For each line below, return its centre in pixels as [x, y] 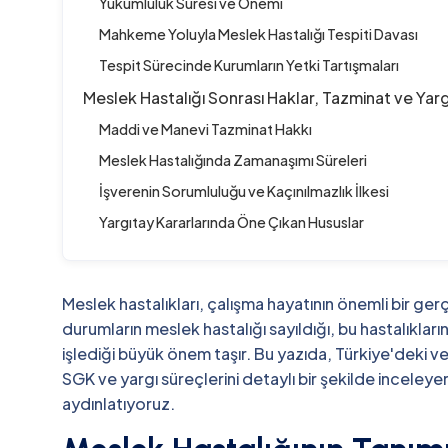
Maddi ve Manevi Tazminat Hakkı [205, 129]
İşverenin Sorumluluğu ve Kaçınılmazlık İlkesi [244, 191]
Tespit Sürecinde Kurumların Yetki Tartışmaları [249, 65]
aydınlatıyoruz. [118, 404]
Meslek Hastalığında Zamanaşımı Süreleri [233, 160]
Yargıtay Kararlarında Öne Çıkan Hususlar [231, 222]
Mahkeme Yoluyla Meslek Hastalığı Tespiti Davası [258, 34]
